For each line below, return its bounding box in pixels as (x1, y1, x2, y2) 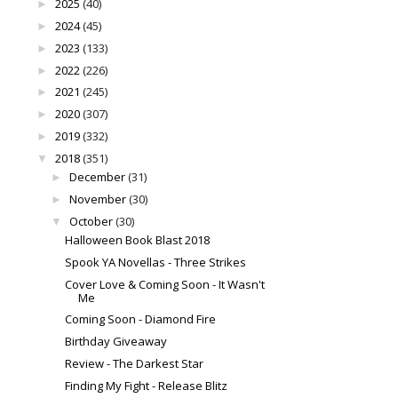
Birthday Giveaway (65, 333, 168, 350)
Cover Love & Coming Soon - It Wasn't (65, 275, 266, 292)
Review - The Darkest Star (65, 354, 204, 371)
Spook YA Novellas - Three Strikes (65, 253, 247, 270)
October (68, 212, 113, 229)
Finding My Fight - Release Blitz (65, 377, 228, 394)
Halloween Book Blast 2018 (65, 232, 211, 249)
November (68, 190, 126, 207)
